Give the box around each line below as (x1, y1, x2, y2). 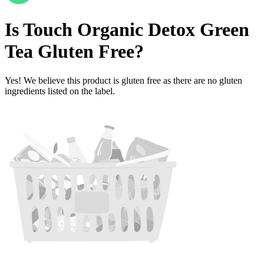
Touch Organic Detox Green (23, 19, 249, 41)
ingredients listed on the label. (5, 85, 115, 96)
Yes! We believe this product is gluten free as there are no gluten (5, 75, 242, 85)
